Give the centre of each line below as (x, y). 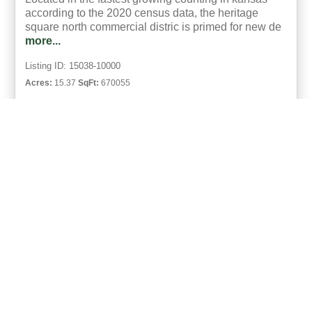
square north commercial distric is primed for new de (153, 27)
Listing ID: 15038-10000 (73, 66)
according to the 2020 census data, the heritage (142, 13)
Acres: (39, 83)
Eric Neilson (52, 165)
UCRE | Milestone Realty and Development (114, 179)
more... (43, 41)
